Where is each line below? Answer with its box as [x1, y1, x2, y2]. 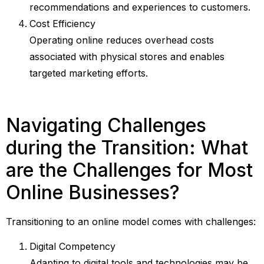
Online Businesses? [6, 180, 180, 204]
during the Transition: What [6, 136, 248, 159]
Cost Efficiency [29, 17, 95, 29]
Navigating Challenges [6, 113, 206, 137]
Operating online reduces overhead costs [29, 34, 214, 46]
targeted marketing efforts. [29, 67, 148, 79]
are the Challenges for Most [6, 158, 253, 181]
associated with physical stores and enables [29, 50, 225, 62]
